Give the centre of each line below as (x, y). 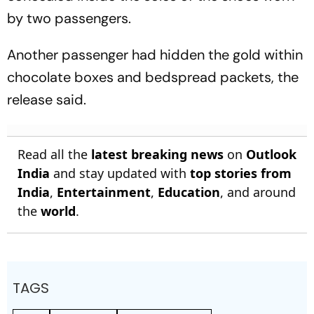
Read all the (54, 154)
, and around (258, 192)
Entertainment (104, 192)
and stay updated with (120, 173)
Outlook (271, 154)
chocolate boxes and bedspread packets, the (153, 77)
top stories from (241, 173)
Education (189, 192)
